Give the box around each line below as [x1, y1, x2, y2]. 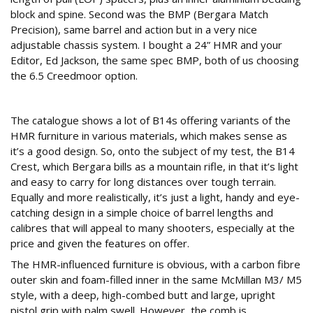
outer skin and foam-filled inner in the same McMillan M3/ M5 [10, 272, 302, 287]
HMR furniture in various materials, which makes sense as [10, 129, 287, 143]
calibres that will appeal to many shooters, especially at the [10, 221, 295, 235]
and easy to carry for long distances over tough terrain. [10, 175, 276, 189]
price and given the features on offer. [10, 236, 189, 251]
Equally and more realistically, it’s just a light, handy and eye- [10, 190, 300, 205]
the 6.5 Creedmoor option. [10, 68, 138, 83]
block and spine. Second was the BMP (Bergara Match [10, 7, 268, 22]
